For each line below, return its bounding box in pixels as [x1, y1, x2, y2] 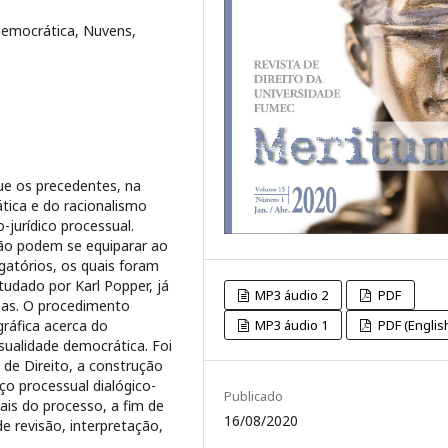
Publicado [224, 386, 283, 405]
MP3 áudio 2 [252, 285, 329, 304]
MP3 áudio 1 [252, 315, 329, 334]
